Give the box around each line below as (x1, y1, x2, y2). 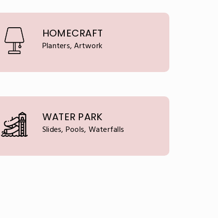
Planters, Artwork (42, 40, 102, 53)
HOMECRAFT (42, 26, 103, 40)
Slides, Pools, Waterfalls (42, 124, 124, 136)
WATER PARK (42, 110, 103, 124)
